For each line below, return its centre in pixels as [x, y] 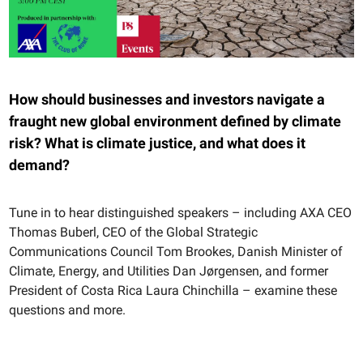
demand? [39, 165]
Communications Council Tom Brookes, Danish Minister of [176, 252]
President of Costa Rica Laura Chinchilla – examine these [173, 291]
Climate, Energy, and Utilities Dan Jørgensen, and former [169, 271]
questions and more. [67, 310]
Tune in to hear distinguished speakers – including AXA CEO [180, 213]
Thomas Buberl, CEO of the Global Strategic [133, 233]
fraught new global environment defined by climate [175, 122]
